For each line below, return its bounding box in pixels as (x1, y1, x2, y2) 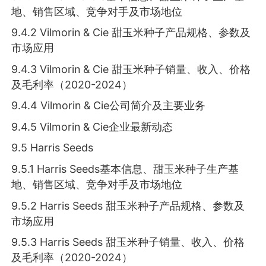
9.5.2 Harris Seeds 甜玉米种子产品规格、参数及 (11, 199, 245, 212)
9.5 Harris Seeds (11, 141, 94, 154)
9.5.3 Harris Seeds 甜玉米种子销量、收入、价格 (11, 236, 245, 249)
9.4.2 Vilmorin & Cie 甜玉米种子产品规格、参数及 (11, 26, 251, 39)
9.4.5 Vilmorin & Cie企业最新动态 (11, 120, 173, 133)
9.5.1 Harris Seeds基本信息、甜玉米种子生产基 (11, 163, 239, 176)
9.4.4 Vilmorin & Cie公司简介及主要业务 (11, 99, 206, 112)
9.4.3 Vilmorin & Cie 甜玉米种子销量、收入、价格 (11, 62, 251, 75)
